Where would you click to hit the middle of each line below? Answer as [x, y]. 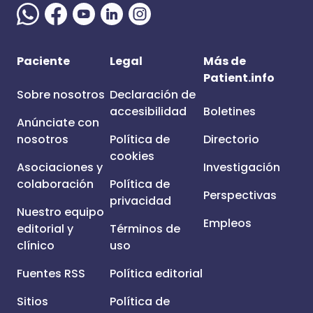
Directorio [231, 139]
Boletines [229, 111]
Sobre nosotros [61, 95]
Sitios [32, 301]
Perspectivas [240, 195]
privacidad [141, 201]
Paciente [43, 61]
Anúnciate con [58, 123]
